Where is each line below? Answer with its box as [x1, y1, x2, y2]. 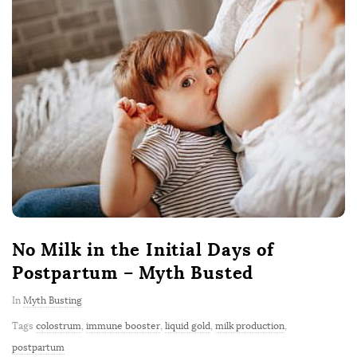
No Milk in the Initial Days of [12, 237, 274, 261]
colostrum [36, 320, 81, 331]
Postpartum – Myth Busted [12, 261, 254, 284]
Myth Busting [23, 294, 82, 306]
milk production [215, 320, 284, 331]
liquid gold [165, 320, 210, 331]
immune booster [86, 320, 160, 331]
